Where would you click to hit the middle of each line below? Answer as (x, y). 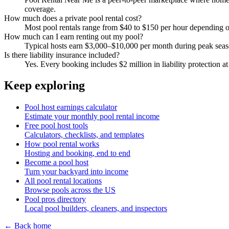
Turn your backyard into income (76, 172)
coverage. (40, 9)
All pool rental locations (63, 181)
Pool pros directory (55, 199)
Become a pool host (56, 163)
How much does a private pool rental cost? (73, 18)
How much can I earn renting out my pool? (74, 36)
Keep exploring (44, 86)
